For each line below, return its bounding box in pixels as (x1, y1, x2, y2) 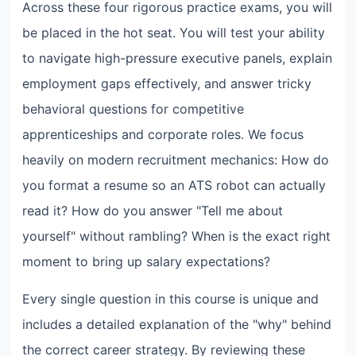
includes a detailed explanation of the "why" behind (22, 315, 331, 332)
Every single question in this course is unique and (22, 290, 319, 307)
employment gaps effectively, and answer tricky (22, 75, 311, 92)
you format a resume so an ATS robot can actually (22, 177, 326, 194)
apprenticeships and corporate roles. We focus (22, 126, 304, 143)
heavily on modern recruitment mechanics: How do (22, 152, 329, 168)
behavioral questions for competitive (22, 101, 244, 118)
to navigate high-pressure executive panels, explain (22, 50, 332, 67)
